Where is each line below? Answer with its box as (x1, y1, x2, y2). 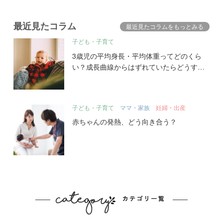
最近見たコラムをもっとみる (126, 22, 204, 31)
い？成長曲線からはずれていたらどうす (72, 61, 198, 72)
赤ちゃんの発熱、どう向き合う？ (72, 116, 177, 127)
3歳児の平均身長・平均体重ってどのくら (72, 50, 202, 61)
